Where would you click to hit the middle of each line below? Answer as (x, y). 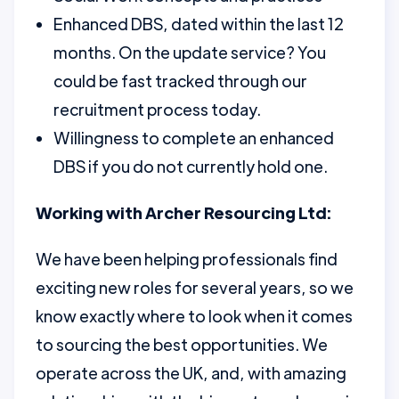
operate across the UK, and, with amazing (191, 373)
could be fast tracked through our (180, 81)
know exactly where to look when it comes (194, 316)
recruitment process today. (157, 109)
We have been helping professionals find (187, 259)
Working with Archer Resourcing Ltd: (183, 212)
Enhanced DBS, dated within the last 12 (199, 24)
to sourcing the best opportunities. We (182, 344)
